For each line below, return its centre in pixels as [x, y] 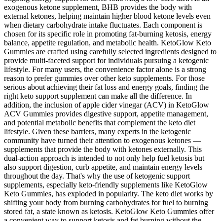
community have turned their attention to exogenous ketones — [102, 141]
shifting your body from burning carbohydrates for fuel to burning [106, 203]
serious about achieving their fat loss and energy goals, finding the [106, 87]
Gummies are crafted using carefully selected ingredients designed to [110, 52]
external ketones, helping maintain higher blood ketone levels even [107, 16]
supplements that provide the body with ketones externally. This [103, 149]
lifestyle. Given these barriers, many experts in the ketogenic [97, 132]
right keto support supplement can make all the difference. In [98, 96]
